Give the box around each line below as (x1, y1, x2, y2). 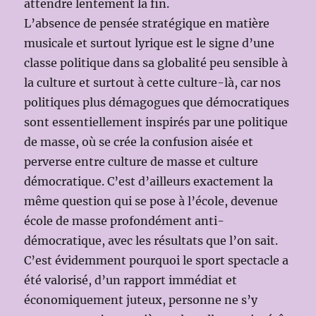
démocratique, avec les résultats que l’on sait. (24, 233, 279, 248)
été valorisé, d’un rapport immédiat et (24, 272, 238, 287)
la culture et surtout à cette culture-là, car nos (24, 75, 281, 90)
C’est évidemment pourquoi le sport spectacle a (24, 253, 289, 267)
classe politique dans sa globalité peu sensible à (24, 55, 288, 70)
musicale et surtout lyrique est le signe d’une (24, 35, 275, 50)
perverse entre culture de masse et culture (24, 154, 259, 169)
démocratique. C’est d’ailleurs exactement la (24, 174, 274, 188)
